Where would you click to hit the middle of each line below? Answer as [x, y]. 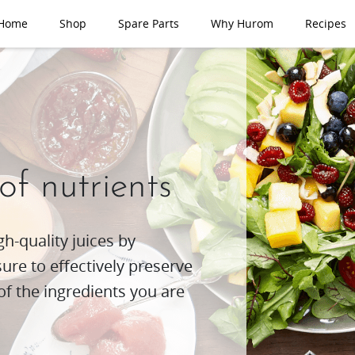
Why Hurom [242, 23]
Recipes [326, 23]
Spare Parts [149, 23]
